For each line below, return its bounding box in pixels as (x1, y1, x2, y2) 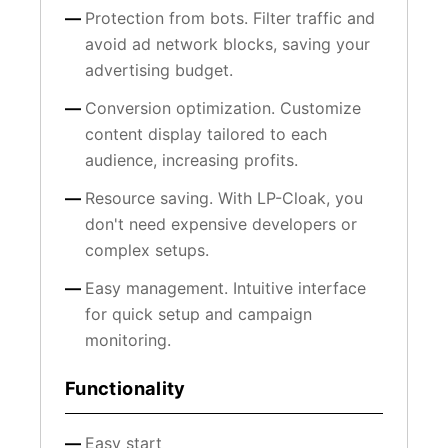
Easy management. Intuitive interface (85, 278, 366, 298)
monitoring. (85, 330, 171, 350)
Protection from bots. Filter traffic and (85, 8, 375, 28)
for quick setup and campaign (85, 304, 312, 324)
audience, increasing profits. (85, 150, 298, 170)
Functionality (65, 377, 186, 399)
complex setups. (85, 240, 209, 260)
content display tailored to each (85, 124, 327, 144)
